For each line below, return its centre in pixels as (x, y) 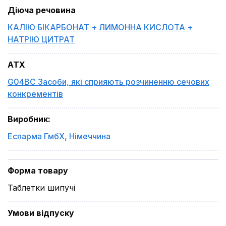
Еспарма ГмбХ (36, 136)
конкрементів (35, 94)
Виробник (28, 119)
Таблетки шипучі (41, 188)
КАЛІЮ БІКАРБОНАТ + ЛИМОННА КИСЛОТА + (100, 27)
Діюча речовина (42, 10)
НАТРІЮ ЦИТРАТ (41, 39)
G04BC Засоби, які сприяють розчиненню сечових (108, 82)
